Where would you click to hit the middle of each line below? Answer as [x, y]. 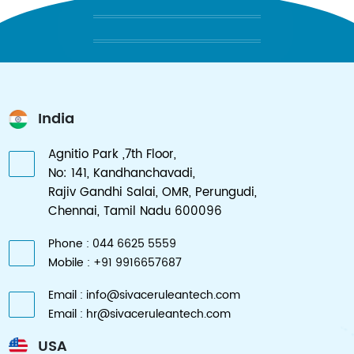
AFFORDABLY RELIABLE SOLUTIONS [177, 28]
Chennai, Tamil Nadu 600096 [135, 211]
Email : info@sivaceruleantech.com [144, 295]
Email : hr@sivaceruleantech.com [139, 314]
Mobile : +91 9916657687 [115, 262]
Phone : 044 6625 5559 [112, 243]
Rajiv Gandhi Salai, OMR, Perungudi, [152, 192]
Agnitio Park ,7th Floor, [112, 154]
